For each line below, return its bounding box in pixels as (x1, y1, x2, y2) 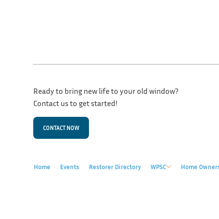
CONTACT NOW (43, 124, 79, 131)
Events (60, 163, 79, 171)
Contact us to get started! (33, 98, 117, 108)
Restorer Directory (88, 163, 141, 171)
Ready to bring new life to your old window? (33, 86, 180, 96)
